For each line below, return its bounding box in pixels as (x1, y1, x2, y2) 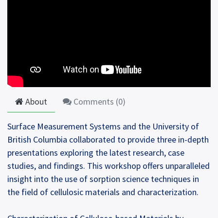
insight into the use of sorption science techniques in (7, 173, 199, 184)
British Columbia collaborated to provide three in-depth (7, 133, 209, 145)
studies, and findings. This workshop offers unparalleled (7, 160, 210, 171)
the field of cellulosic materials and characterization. (7, 186, 199, 198)
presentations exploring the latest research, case (7, 146, 184, 158)
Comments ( (72, 95, 118, 107)
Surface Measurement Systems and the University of (7, 120, 199, 132)
